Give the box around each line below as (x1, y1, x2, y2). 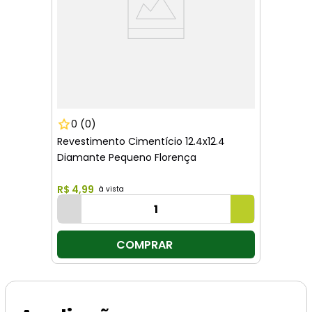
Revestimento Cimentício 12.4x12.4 (57, 134, 225, 148)
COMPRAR (116, 236, 173, 253)
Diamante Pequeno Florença (57, 150, 196, 164)
